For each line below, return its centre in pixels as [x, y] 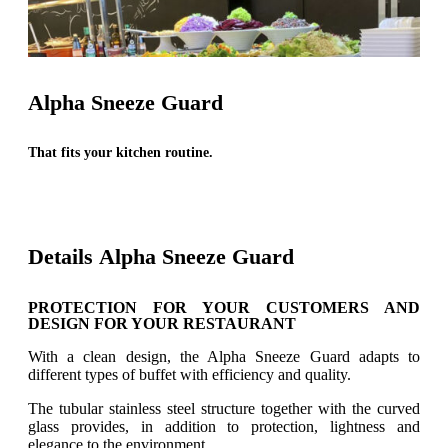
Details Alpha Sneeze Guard [161, 257]
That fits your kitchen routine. [120, 153]
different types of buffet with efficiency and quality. [189, 374]
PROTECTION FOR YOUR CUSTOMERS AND [224, 307]
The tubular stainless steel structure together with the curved [224, 408]
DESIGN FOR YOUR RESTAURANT [162, 323]
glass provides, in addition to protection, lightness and [224, 426]
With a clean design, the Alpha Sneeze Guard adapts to [224, 356]
